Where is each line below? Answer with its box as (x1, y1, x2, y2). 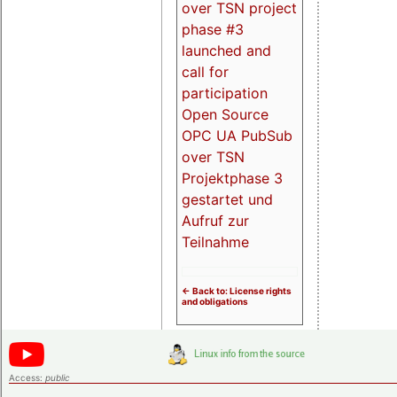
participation (182, 83, 268, 102)
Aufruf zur (182, 211, 249, 230)
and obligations (182, 295, 248, 307)
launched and (182, 41, 271, 59)
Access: (9, 371, 45, 383)
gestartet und (182, 190, 273, 208)
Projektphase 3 (182, 168, 283, 187)
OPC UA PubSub (182, 126, 292, 144)
